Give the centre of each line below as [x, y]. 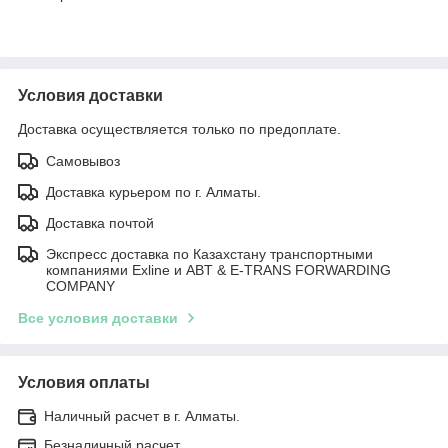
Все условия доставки [98, 317]
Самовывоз [83, 160]
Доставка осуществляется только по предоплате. [179, 128]
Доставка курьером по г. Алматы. [153, 191]
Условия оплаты [84, 382]
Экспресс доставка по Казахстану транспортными [209, 253]
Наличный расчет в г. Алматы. [142, 415]
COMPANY [80, 285]
